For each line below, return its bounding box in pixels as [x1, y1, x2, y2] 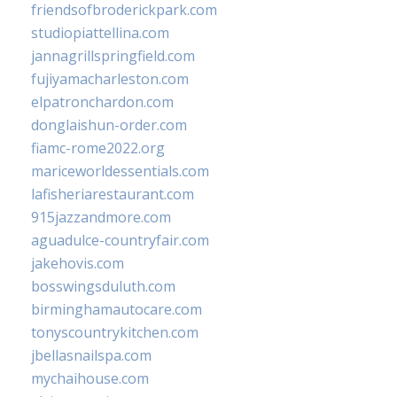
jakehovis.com [31, 253, 124, 274]
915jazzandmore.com [31, 207, 171, 228]
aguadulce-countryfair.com [31, 230, 209, 251]
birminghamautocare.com [31, 300, 202, 320]
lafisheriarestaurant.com [31, 184, 194, 205]
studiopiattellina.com [31, 23, 169, 43]
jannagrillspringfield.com [31, 46, 195, 66]
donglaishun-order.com [31, 115, 187, 136]
